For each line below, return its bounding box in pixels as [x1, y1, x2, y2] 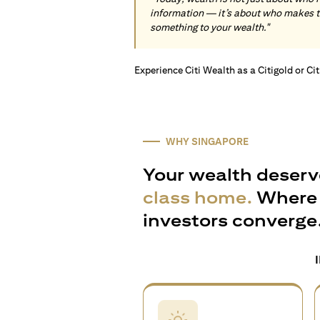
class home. [143, 187, 252, 207]
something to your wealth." [150, 21, 269, 33]
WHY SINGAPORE [166, 136, 249, 147]
